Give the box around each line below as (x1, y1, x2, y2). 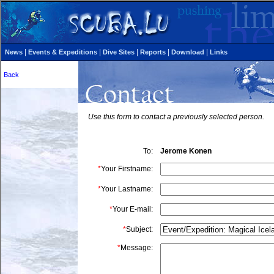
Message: (120, 243, 153, 252)
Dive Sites (103, 48, 135, 56)
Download (171, 48, 204, 56)
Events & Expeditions (28, 48, 97, 56)
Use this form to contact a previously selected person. (88, 113, 264, 121)
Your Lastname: (101, 185, 153, 193)
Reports (140, 48, 166, 56)
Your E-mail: (113, 205, 153, 213)
